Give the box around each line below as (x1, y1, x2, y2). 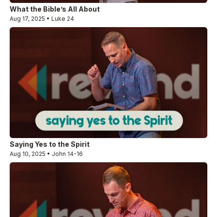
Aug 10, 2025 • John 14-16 (10, 150, 83, 158)
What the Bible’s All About (10, 5, 100, 14)
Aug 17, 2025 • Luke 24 (10, 15, 74, 23)
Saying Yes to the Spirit (10, 140, 90, 149)
